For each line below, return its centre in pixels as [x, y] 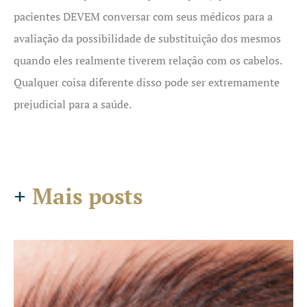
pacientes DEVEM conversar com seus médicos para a [143, 16]
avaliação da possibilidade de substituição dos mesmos [147, 38]
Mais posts [84, 196]
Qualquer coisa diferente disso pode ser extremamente [147, 82]
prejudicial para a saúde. [73, 104]
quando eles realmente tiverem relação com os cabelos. [148, 60]
